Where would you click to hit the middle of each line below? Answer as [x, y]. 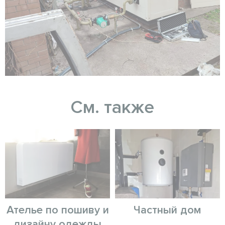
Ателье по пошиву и [58, 210]
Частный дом [167, 210]
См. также [113, 107]
